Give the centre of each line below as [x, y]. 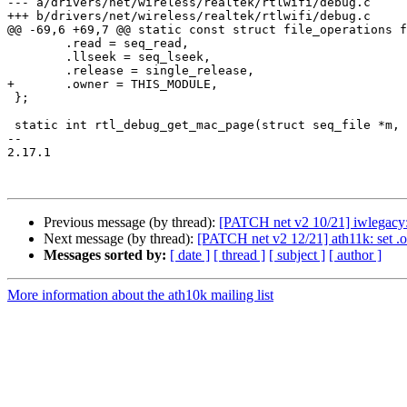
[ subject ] [297, 255]
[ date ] [190, 255]
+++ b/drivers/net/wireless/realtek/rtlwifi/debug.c [189, 16]
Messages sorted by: [105, 255]
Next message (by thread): [120, 239]
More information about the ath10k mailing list [140, 295]
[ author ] [355, 255]
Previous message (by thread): [131, 223]
